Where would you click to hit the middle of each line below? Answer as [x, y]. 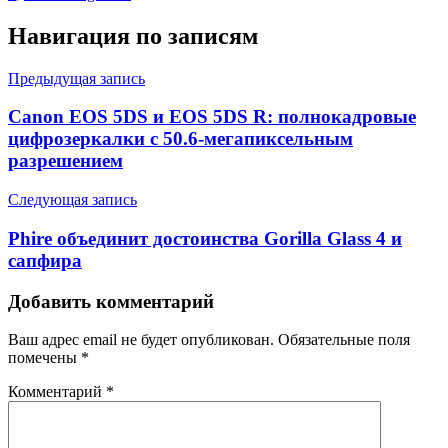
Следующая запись [72, 200]
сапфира [45, 260]
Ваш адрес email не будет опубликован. [141, 340]
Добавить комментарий [111, 301]
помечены [44, 358]
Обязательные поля [344, 340]
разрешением [65, 161]
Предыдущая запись [76, 78]
